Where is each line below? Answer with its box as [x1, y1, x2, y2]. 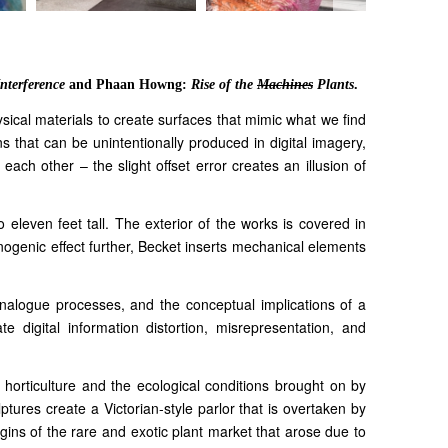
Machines [257, 77, 313, 93]
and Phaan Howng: [65, 77, 191, 93]
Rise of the [191, 77, 257, 93]
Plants [313, 77, 354, 93]
